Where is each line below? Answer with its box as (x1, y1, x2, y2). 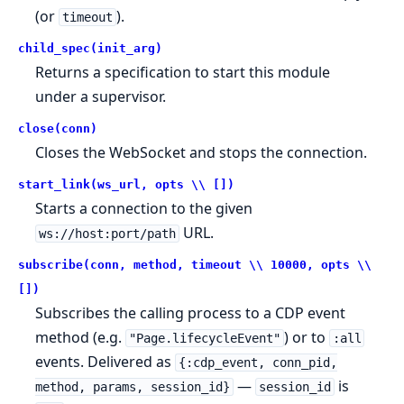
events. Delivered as (35, 351, 176, 372)
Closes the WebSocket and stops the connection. (35, 142, 368, 162)
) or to (283, 326, 329, 347)
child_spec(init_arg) (18, 41, 162, 55)
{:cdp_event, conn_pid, (178, 354, 337, 370)
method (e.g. (35, 326, 126, 347)
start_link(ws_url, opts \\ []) (18, 177, 234, 191)
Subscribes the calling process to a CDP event (35, 302, 346, 323)
